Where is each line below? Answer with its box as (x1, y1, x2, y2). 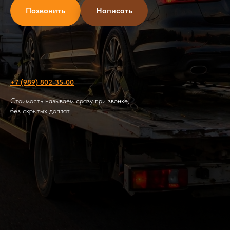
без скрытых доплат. (10, 106, 71, 115)
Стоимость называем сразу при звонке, (10, 96, 129, 105)
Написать (96, 5, 132, 15)
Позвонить (26, 5, 65, 15)
